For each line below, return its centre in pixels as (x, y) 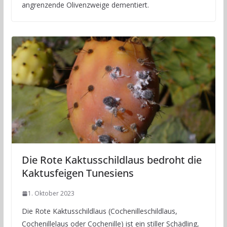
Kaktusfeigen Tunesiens (78, 173)
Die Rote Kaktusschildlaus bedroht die (111, 160)
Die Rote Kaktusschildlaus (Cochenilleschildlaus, (99, 211)
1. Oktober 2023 (51, 194)
